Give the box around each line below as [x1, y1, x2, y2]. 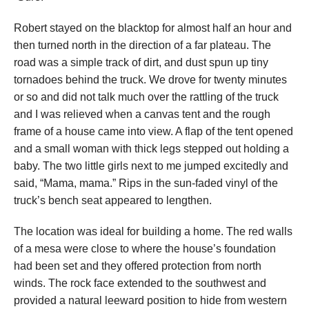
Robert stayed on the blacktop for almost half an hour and [14, 22, 292, 34]
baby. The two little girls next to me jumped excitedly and [14, 160, 288, 172]
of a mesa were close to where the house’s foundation [14, 243, 276, 255]
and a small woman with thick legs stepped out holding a [14, 143, 289, 155]
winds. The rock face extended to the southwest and [14, 277, 266, 290]
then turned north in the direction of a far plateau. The [14, 39, 271, 52]
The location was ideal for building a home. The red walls [14, 226, 292, 238]
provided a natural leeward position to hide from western [14, 295, 287, 307]
